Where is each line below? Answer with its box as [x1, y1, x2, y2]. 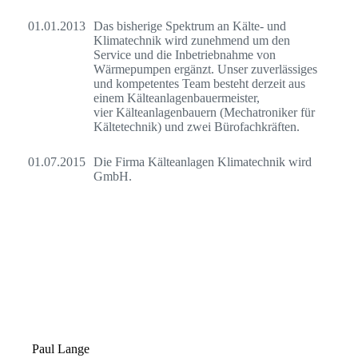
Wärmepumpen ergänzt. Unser [93, 62, 251, 76]
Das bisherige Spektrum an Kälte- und [93, 18, 286, 33]
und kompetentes [93, 76, 179, 90]
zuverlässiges [251, 62, 317, 76]
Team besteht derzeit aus [179, 76, 305, 90]
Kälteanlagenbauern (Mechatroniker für [116, 105, 315, 119]
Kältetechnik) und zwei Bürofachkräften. [93, 119, 300, 133]
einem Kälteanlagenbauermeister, [93, 90, 260, 105]
